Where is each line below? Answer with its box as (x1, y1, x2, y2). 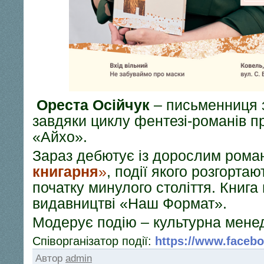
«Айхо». (32, 128, 87, 145)
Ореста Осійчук (37, 97, 150, 113)
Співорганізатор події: (32, 235, 155, 247)
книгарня (32, 163, 98, 180)
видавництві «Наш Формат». (32, 195, 227, 212)
